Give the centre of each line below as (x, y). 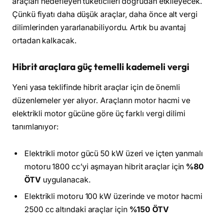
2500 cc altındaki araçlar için (77, 210)
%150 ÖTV (149, 210)
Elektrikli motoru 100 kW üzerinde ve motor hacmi (114, 197)
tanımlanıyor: (36, 127)
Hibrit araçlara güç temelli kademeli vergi (101, 67)
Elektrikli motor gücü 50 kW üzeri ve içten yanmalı (114, 154)
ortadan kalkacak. (45, 41)
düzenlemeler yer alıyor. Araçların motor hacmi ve (101, 100)
